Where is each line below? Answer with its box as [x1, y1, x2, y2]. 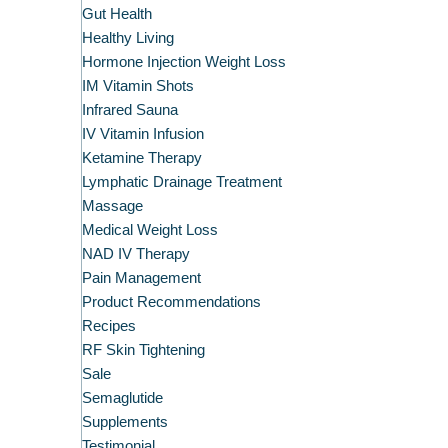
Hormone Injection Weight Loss [81, 54, 286, 71]
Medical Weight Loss [81, 222, 218, 239]
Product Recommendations [81, 294, 261, 311]
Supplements [81, 414, 168, 431]
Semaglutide [81, 390, 163, 407]
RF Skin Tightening [81, 342, 205, 359]
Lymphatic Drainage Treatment [81, 174, 282, 191]
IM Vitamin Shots [81, 78, 194, 95]
